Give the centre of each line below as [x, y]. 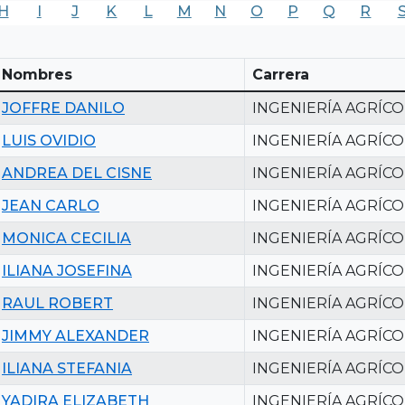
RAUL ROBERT [57, 303]
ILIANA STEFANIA [67, 368]
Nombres [37, 74]
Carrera [281, 74]
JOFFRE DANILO [63, 108]
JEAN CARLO [51, 205]
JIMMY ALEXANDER [75, 335]
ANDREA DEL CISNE [77, 173]
